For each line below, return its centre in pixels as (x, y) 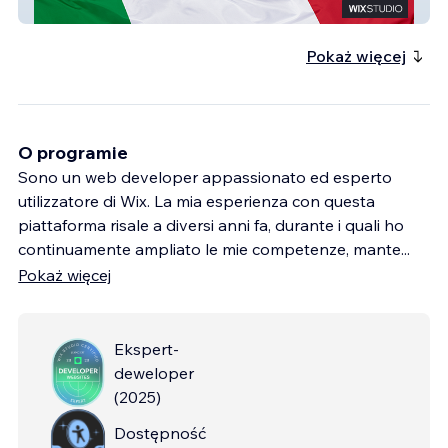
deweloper (154, 372)
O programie (73, 152)
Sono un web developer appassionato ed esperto (205, 176)
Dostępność (160, 432)
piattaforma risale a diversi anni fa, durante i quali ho (211, 224)
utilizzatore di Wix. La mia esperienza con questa (196, 200)
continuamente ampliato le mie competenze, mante (209, 248)
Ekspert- (146, 348)
